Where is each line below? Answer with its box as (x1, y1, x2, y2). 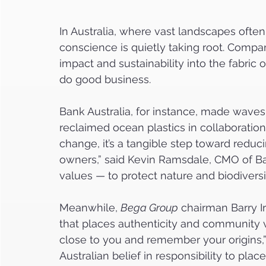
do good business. (59, 73, 151, 86)
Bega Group (121, 201, 178, 214)
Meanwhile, (59, 201, 121, 214)
